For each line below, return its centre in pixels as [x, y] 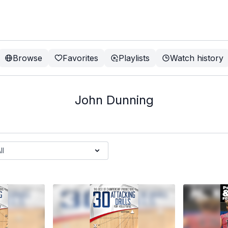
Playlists [134, 58]
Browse [27, 58]
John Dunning [114, 100]
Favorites [80, 58]
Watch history [197, 58]
